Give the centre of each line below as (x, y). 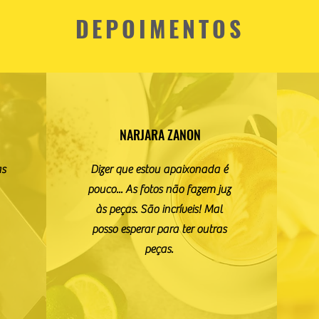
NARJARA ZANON (161, 134)
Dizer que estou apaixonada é (159, 169)
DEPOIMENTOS (159, 28)
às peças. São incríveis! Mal (159, 209)
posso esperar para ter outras (159, 229)
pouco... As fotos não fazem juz (159, 189)
